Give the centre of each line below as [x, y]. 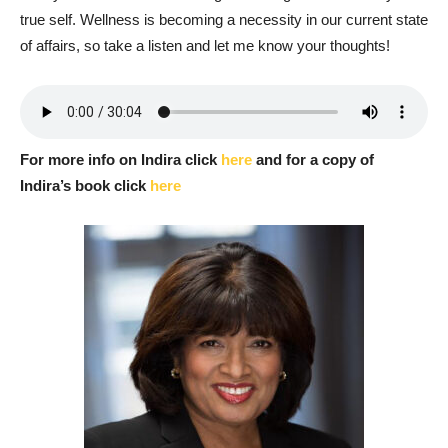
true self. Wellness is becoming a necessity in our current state [224, 20]
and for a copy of [313, 160]
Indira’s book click [85, 186]
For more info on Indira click [120, 160]
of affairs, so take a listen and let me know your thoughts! [205, 46]
